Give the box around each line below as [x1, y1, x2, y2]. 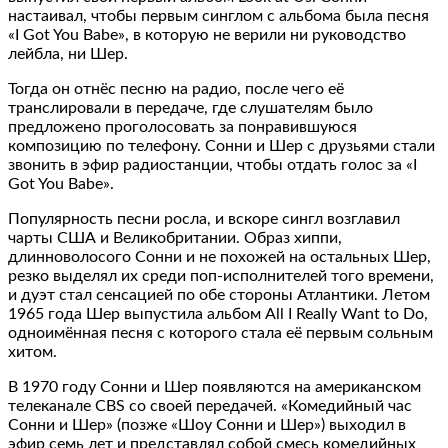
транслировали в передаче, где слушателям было [8, 99, 373, 116]
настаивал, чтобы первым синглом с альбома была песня [8, 7, 429, 24]
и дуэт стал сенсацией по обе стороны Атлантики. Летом [8, 286, 430, 303]
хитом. [8, 343, 57, 360]
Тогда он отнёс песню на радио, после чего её [8, 80, 344, 97]
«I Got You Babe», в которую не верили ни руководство [8, 26, 406, 43]
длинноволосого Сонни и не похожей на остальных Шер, [8, 248, 431, 265]
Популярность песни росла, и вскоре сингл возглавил [8, 210, 400, 227]
